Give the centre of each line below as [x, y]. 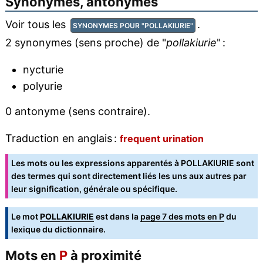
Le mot [25, 217]
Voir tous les [37, 25]
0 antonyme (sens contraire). [77, 112]
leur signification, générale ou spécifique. [94, 189]
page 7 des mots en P [182, 217]
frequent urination [161, 139]
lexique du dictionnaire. [58, 230]
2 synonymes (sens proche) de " [85, 43]
